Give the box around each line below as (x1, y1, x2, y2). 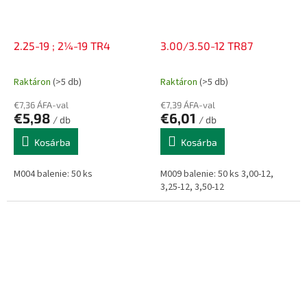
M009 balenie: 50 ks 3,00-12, (160, 167, 273, 182)
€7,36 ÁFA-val (14, 99, 69, 111)
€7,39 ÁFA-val (160, 99, 215, 111)
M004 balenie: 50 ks (14, 167, 93, 182)
